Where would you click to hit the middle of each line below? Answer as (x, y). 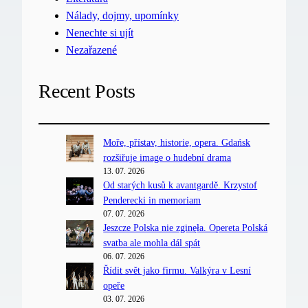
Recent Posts (87, 91)
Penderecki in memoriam (152, 200)
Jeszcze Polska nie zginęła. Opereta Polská (186, 227)
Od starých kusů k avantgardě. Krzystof (180, 185)
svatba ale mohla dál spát (152, 242)
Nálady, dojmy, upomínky (122, 16)
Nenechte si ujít (100, 33)
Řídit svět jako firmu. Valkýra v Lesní (177, 270)
